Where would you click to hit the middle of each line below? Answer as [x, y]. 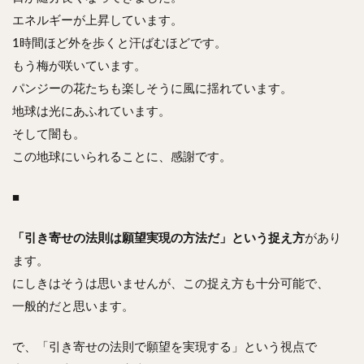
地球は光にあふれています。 [91, 111]
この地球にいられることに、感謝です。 [122, 157]
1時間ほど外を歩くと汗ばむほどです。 [119, 43]
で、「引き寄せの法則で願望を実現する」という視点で [165, 347]
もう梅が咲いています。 [79, 66]
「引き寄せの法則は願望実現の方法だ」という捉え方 [158, 238]
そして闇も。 [49, 134]
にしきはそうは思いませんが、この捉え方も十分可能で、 [171, 284]
